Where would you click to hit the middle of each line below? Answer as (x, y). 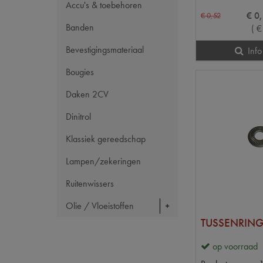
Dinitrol (78, 117)
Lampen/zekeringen (103, 161)
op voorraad (235, 247)
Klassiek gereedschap (106, 139)
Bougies (80, 72)
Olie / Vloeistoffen (100, 206)
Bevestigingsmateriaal (105, 50)
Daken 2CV (87, 94)
